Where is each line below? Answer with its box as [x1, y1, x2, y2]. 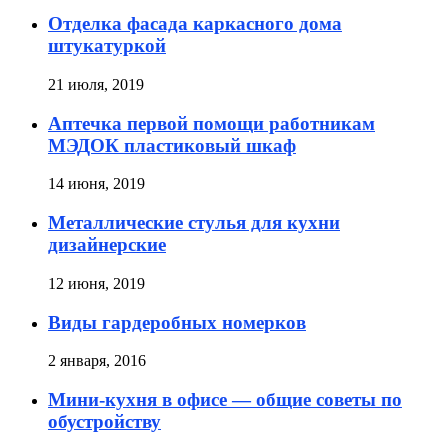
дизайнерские [48, 234, 166, 256]
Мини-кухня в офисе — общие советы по [48, 388, 402, 410]
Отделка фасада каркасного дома [48, 13, 342, 35]
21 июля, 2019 [48, 75, 144, 93]
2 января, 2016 [48, 352, 146, 370]
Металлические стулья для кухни [48, 212, 340, 234]
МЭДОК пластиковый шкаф [48, 134, 296, 156]
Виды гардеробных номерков [48, 311, 306, 333]
